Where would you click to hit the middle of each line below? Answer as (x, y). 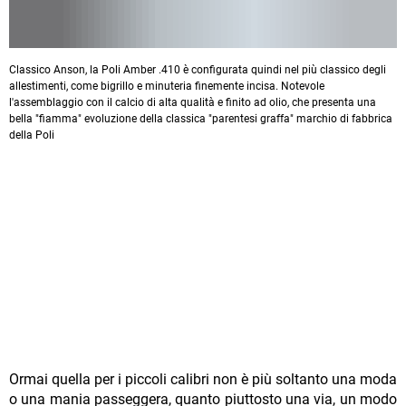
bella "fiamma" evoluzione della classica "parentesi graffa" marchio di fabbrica (201, 119)
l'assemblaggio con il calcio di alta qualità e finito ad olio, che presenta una (193, 103)
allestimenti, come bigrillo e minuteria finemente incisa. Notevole (167, 87)
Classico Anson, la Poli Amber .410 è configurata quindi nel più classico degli (198, 70)
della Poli (32, 135)
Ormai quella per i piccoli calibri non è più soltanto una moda (203, 380)
